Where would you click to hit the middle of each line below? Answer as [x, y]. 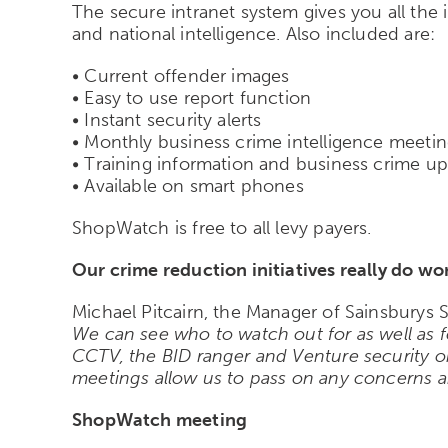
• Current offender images [181, 75]
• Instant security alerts [167, 119]
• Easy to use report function [192, 97]
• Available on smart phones [188, 185]
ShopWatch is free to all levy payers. [222, 227]
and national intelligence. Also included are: [254, 33]
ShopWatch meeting [160, 419]
